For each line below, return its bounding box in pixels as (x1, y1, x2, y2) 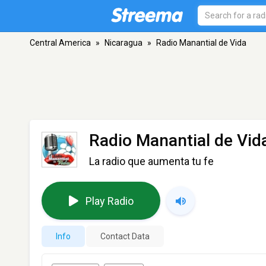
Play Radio (85, 194, 134, 207)
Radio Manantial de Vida (156, 38, 246, 47)
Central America (30, 38, 91, 47)
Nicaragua (104, 38, 142, 47)
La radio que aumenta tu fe (89, 155, 214, 167)
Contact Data (100, 232, 150, 241)
